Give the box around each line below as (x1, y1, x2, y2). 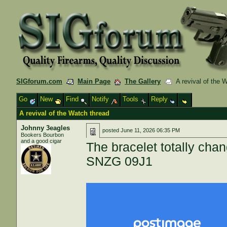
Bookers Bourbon (21, 132, 64, 138)
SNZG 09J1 (86, 155, 153, 168)
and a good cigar (21, 138, 62, 144)
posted (102, 127, 121, 133)
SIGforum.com (16, 78, 63, 85)
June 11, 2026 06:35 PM (121, 127, 180, 133)
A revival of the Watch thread (19, 109, 110, 117)
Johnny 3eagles (21, 124, 70, 132)
